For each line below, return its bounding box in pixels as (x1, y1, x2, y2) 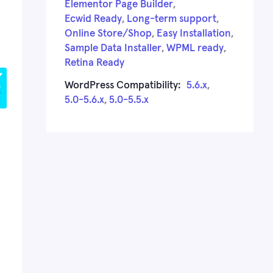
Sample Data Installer (65, 43, 161, 54)
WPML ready (166, 43, 224, 54)
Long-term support (127, 13, 216, 24)
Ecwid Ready (65, 13, 122, 24)
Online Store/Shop (65, 28, 152, 39)
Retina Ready (65, 57, 124, 68)
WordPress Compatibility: (65, 80, 180, 91)
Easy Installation (157, 28, 231, 39)
